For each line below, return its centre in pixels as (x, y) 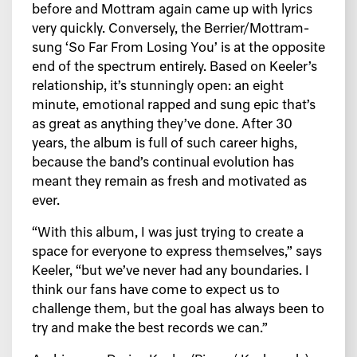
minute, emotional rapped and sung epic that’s (174, 106)
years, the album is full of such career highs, (165, 145)
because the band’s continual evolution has (163, 164)
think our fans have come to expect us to (156, 291)
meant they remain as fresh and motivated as (169, 183)
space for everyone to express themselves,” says (177, 253)
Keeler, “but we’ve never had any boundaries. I (171, 272)
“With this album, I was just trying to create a (168, 234)
